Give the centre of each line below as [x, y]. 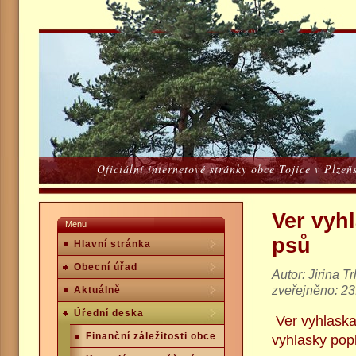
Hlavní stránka [112, 244]
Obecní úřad [106, 267]
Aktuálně [97, 290]
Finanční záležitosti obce [151, 336]
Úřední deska [109, 313]
